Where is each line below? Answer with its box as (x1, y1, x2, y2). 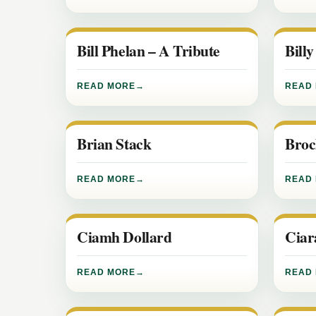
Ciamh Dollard (77, 226, 172, 248)
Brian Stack (77, 133, 152, 154)
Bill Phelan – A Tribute (77, 39, 221, 61)
